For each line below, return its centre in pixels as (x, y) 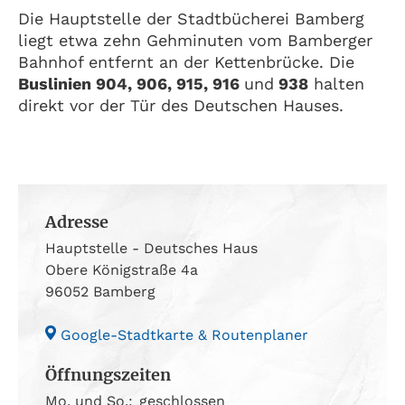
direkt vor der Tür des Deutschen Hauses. (181, 105)
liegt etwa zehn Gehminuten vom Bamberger (195, 40)
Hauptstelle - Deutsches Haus (151, 248)
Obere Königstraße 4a (122, 269)
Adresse (77, 221)
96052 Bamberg (100, 291)
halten (336, 83)
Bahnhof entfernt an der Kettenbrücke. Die (186, 61)
